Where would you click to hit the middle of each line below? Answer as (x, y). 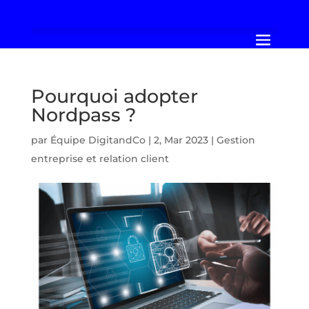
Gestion (236, 140)
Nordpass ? (83, 115)
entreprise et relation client (100, 159)
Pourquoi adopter (114, 96)
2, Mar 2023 (181, 140)
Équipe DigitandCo (98, 140)
